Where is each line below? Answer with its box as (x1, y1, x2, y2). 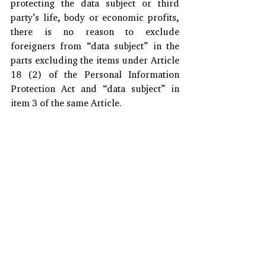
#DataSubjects (11, 227, 72, 240)
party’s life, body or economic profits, (11, 11, 179, 23)
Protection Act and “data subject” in (11, 82, 179, 94)
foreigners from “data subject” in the (11, 39, 179, 52)
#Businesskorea (13, 199, 82, 211)
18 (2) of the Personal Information (11, 68, 179, 80)
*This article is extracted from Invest (11, 170, 169, 183)
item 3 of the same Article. (11, 96, 124, 109)
